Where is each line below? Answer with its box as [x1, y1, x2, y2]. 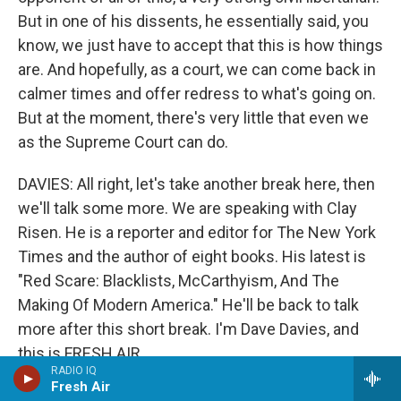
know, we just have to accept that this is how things [18, 36, 383, 55]
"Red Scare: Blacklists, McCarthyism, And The [18, 271, 339, 290]
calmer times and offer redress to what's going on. [18, 84, 376, 103]
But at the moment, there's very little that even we [18, 108, 369, 127]
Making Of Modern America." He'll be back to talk [18, 295, 359, 314]
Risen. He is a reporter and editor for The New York [18, 223, 376, 242]
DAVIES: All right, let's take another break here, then [18, 175, 375, 193]
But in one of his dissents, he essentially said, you [18, 12, 369, 30]
